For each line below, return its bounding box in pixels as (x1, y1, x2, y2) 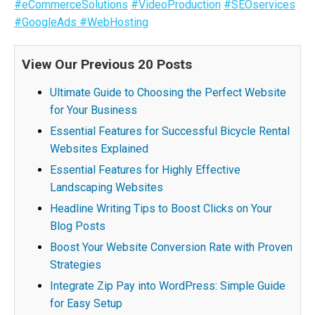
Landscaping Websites (50, 181, 163, 194)
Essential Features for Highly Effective (50, 163, 240, 176)
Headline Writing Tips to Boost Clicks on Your (50, 202, 272, 215)
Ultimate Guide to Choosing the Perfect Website (50, 86, 286, 99)
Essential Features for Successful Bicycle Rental (50, 124, 290, 138)
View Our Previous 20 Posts (22, 56, 192, 72)
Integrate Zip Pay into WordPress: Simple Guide (50, 279, 285, 292)
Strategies (50, 258, 101, 271)
